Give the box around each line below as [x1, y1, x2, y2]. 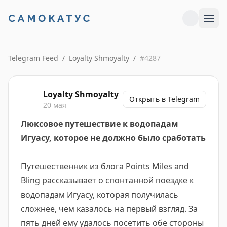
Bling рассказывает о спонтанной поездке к [21, 175, 194, 186]
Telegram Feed [8, 53, 58, 63]
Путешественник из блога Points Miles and [21, 161, 189, 172]
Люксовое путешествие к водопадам [21, 118, 178, 129]
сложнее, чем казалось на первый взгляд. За [21, 203, 198, 214]
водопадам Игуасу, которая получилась [21, 189, 178, 200]
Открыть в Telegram [129, 94, 200, 104]
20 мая [43, 100, 66, 110]
